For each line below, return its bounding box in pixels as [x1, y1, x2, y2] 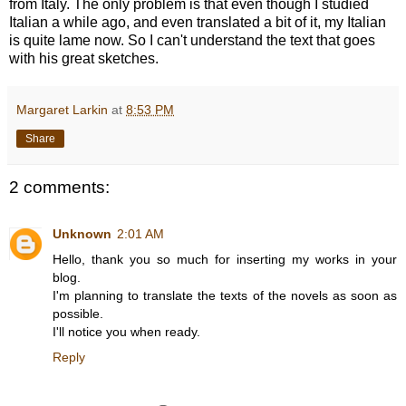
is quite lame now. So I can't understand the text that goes [9, 32, 375, 48]
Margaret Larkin [16, 101, 108, 117]
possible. [53, 306, 103, 322]
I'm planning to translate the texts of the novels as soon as [53, 288, 397, 304]
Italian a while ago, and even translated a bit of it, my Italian [9, 14, 386, 30]
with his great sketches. [9, 50, 159, 66]
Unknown [53, 227, 111, 242]
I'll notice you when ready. [53, 324, 200, 340]
